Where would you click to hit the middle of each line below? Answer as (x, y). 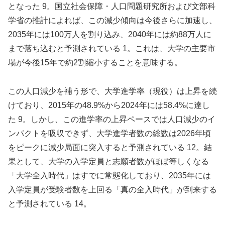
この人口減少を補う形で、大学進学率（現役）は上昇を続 (113, 91)
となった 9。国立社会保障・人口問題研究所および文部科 (112, 6)
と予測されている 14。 (50, 203)
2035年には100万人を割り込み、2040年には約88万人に (110, 34)
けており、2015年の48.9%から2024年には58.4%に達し (109, 105)
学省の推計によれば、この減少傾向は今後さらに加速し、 (113, 20)
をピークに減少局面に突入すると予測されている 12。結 (110, 147)
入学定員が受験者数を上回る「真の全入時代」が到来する (113, 189)
